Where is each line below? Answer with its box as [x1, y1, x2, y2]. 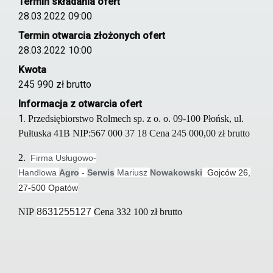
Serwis [87, 168, 115, 177]
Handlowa [18, 168, 59, 177]
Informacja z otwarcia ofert [18, 98, 142, 110]
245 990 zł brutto [18, 79, 91, 90]
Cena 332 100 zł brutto [94, 207, 185, 217]
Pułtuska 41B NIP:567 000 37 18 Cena [18, 128, 172, 138]
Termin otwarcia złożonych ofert [18, 30, 165, 41]
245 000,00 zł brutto [172, 128, 250, 138]
